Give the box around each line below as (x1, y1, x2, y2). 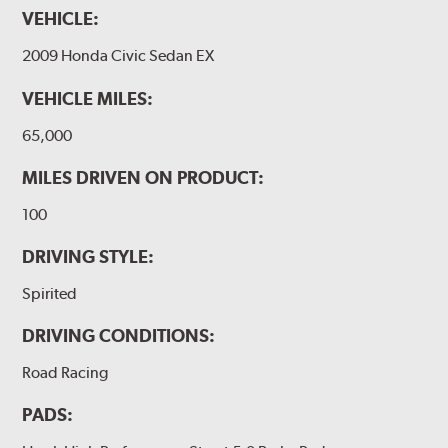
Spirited (22, 283, 78, 303)
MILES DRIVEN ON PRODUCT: (22, 166, 265, 188)
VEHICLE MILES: (22, 87, 154, 109)
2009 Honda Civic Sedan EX (22, 46, 215, 66)
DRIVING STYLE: (22, 245, 155, 267)
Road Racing (22, 362, 109, 382)
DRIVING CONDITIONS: (22, 324, 216, 346)
